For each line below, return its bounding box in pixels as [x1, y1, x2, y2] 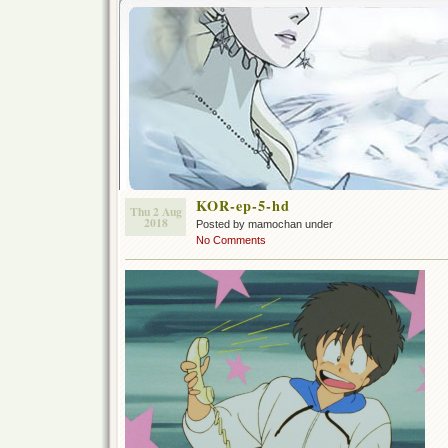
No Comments [196, 234, 266, 246]
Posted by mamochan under [196, 218, 333, 230]
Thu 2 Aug [129, 203, 182, 220]
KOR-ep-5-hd [196, 195, 290, 216]
